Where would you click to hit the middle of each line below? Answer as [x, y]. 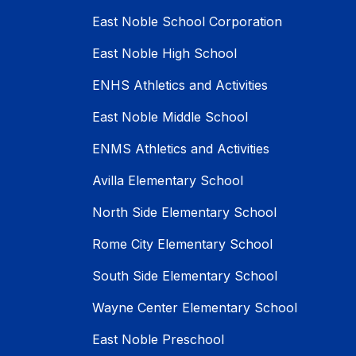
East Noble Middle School [170, 117]
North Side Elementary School [184, 213]
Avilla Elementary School [168, 181]
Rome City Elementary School [182, 244]
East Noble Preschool [158, 340]
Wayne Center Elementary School [195, 308]
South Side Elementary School [185, 276]
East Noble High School [164, 54]
